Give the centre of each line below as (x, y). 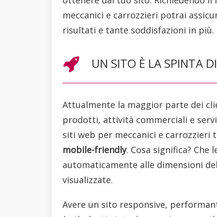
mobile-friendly (94, 149)
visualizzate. (87, 179)
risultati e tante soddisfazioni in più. (138, 30)
